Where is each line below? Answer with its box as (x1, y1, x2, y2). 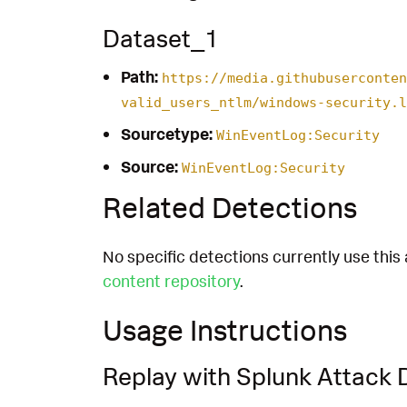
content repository (103, 270, 240, 291)
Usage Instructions (103, 312, 347, 349)
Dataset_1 (103, 23, 219, 54)
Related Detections (103, 189, 357, 226)
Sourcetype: (120, 123, 213, 144)
